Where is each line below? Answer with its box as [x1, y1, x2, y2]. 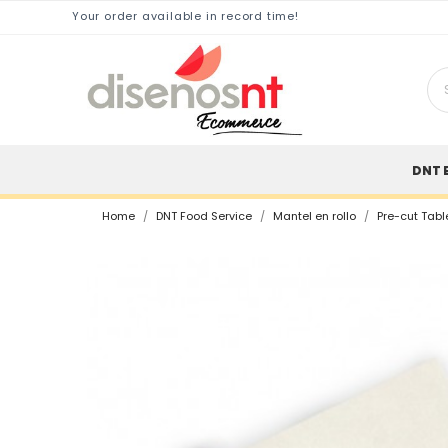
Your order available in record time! [72, 9, 299, 25]
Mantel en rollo [273, 209, 356, 225]
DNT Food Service [156, 209, 252, 225]
